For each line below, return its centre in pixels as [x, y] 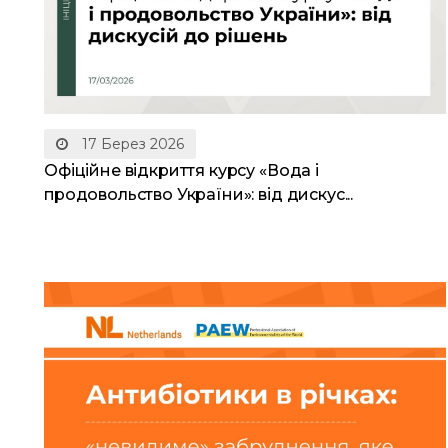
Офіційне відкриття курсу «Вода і [181, 170]
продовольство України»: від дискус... [199, 194]
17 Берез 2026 [131, 143]
